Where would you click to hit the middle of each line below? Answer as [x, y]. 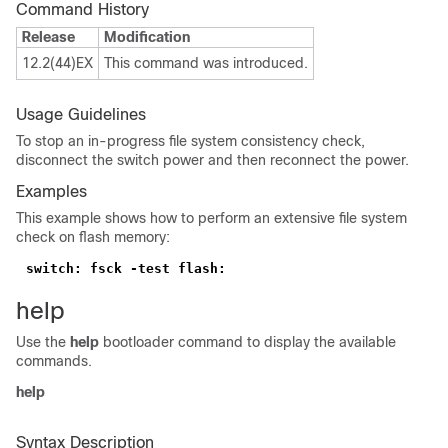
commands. [54, 361]
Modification [147, 37]
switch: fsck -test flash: [126, 268]
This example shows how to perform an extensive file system [211, 218]
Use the [43, 342]
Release [48, 37]
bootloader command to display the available [247, 342]
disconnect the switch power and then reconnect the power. [212, 160]
